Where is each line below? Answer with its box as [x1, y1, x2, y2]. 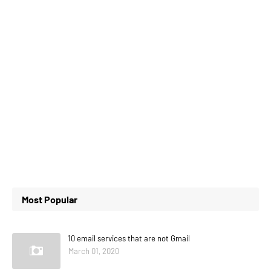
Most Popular [22, 194, 77, 205]
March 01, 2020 [68, 246, 119, 256]
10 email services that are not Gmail [68, 233, 190, 243]
